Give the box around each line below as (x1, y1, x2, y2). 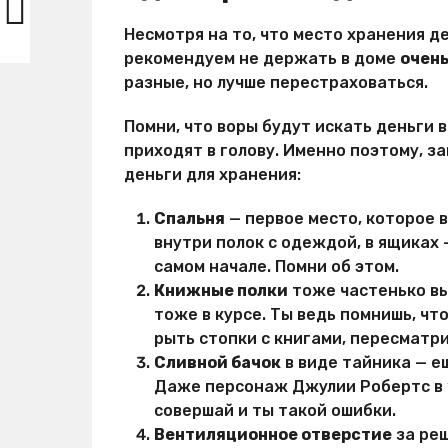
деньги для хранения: (124, 164, 301, 184)
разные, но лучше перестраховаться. (124, 72, 428, 92)
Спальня (154, 208, 225, 228)
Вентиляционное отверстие (154, 424, 392, 444)
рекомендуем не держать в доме (124, 48, 400, 68)
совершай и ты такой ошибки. (154, 400, 396, 420)
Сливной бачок (154, 352, 281, 372)
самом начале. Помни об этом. (154, 256, 399, 276)
